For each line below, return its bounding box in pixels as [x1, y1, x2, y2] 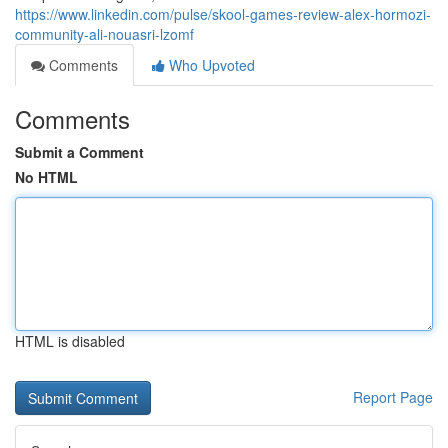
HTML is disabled [15, 331, 125, 351]
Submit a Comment [15, 142, 144, 162]
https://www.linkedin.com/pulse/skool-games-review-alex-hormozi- [15, 4, 431, 24]
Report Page [353, 387, 433, 407]
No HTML [15, 167, 78, 187]
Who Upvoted [165, 55, 255, 75]
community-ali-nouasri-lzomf [15, 24, 194, 44]
